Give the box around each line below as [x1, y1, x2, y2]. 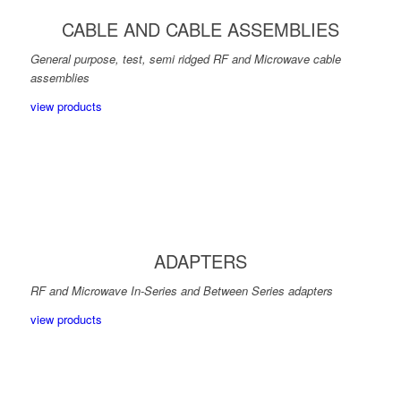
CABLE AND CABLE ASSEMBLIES [61, 16, 339, 43]
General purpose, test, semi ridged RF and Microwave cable [30, 50, 341, 68]
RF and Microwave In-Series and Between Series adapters [30, 282, 333, 300]
